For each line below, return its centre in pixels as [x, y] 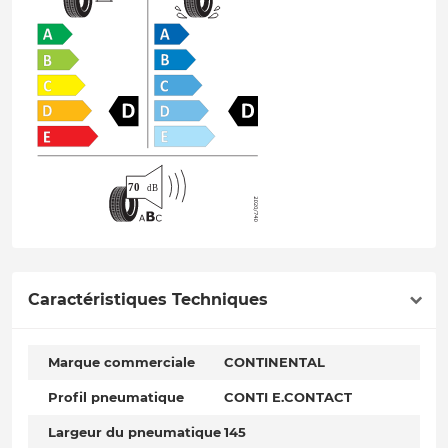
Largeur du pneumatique [134, 432]
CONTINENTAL [274, 362]
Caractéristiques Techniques [148, 300]
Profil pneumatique [116, 397]
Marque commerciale [121, 362]
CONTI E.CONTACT [288, 397]
